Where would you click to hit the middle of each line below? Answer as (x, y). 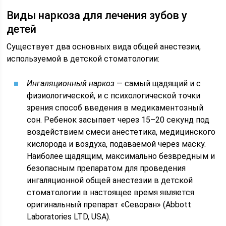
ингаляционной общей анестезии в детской (110, 180)
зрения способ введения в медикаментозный (115, 108)
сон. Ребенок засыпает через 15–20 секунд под (118, 120)
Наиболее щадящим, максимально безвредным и (121, 156)
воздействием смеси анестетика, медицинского (121, 132)
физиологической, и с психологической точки (114, 96)
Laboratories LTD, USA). (69, 217)
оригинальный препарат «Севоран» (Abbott (109, 205)
